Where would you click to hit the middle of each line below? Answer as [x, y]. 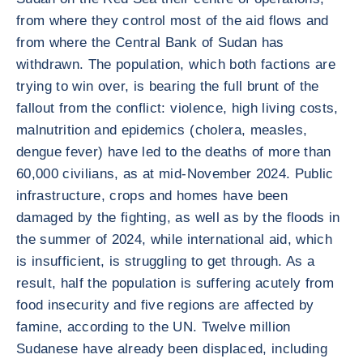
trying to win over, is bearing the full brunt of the [168, 86]
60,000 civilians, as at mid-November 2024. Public [175, 174]
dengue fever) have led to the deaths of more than [174, 152]
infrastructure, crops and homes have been [152, 196]
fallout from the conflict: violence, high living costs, [177, 108]
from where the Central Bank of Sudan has [150, 43]
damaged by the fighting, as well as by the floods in [178, 218]
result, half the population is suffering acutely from [175, 283]
